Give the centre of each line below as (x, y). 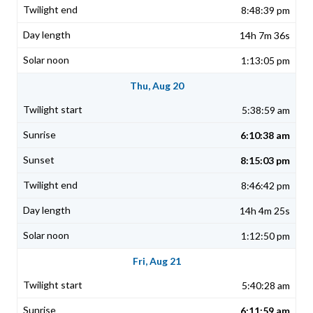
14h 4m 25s (265, 211)
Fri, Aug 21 (156, 261)
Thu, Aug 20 (156, 86)
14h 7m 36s (265, 36)
